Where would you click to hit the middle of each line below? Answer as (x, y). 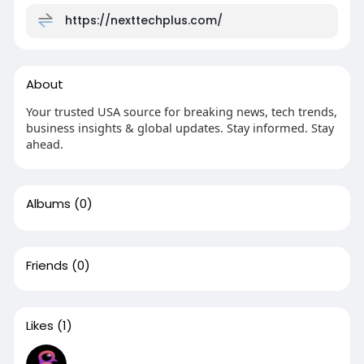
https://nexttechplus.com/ (143, 20)
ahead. (44, 143)
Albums (48, 203)
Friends (47, 265)
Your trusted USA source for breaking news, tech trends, (181, 111)
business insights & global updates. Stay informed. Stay (180, 127)
